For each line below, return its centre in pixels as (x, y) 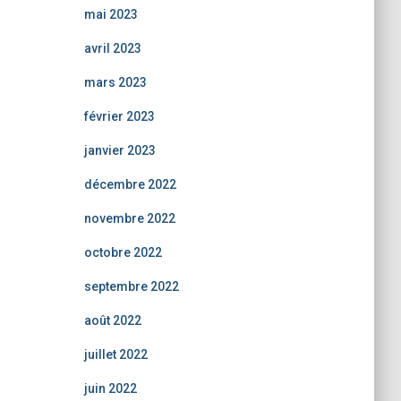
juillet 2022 (115, 354)
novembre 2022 (129, 218)
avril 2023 (112, 48)
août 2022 (112, 320)
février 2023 (119, 116)
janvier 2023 (119, 150)
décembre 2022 (130, 184)
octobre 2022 (123, 252)
